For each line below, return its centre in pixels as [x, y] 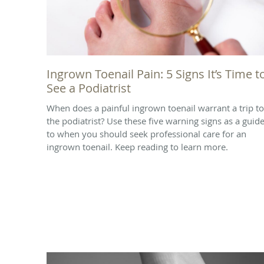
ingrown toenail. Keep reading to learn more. [137, 146]
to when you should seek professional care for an [146, 133]
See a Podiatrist [89, 88]
